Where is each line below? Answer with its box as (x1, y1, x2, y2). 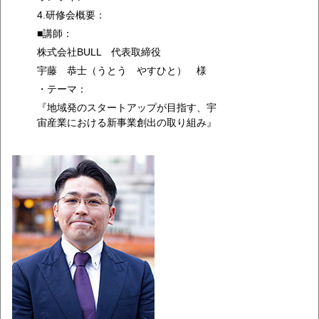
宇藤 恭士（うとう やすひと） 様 (37, 65, 206, 76)
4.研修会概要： (37, 9, 105, 21)
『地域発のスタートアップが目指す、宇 (37, 102, 216, 113)
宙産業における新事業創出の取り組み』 (37, 117, 216, 128)
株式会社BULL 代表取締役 (37, 46, 171, 58)
